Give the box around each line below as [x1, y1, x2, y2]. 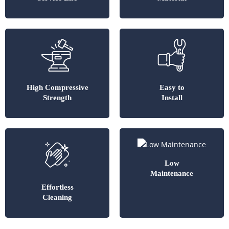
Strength [43, 93, 72, 102]
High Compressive [26, 83, 88, 91]
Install [161, 93, 182, 102]
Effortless [41, 182, 74, 191]
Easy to [159, 83, 185, 91]
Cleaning [42, 193, 72, 201]
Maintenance [150, 169, 193, 177]
